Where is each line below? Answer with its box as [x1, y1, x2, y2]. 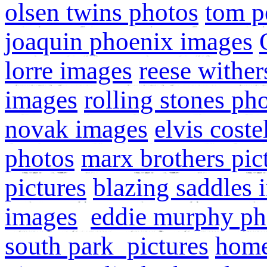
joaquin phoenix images [5, 27, 253, 55]
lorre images [5, 57, 132, 85]
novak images [5, 115, 148, 143]
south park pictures [5, 232, 209, 260]
